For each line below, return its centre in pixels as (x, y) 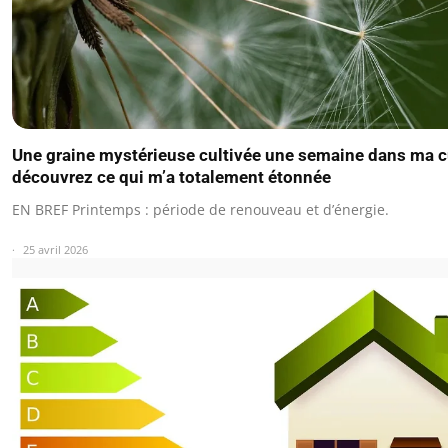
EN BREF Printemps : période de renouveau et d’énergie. (200, 210)
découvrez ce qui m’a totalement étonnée (171, 177)
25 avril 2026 (55, 250)
